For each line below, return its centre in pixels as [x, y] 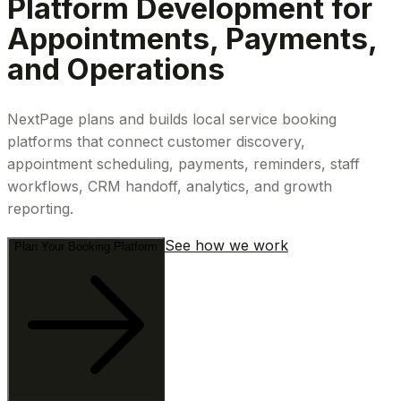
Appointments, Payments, [192, 39]
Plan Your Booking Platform [86, 247]
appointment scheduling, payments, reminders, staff [183, 164]
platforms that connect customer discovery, [156, 142]
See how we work [226, 246]
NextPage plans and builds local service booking [172, 119]
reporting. [40, 209]
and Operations [116, 69]
